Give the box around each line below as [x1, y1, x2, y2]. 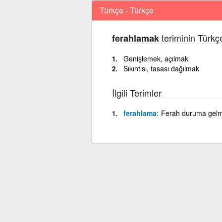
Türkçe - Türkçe [99, 4, 154, 16]
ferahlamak [111, 31, 159, 45]
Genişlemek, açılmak [123, 53, 188, 63]
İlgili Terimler [111, 86, 162, 99]
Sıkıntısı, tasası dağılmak [123, 63, 199, 73]
